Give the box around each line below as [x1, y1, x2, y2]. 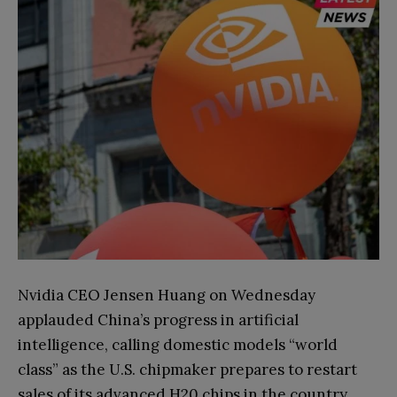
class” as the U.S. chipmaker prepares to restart [18, 360, 357, 379]
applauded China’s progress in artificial [18, 310, 299, 330]
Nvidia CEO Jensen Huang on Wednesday [18, 285, 315, 305]
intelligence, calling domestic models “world [18, 335, 338, 354]
